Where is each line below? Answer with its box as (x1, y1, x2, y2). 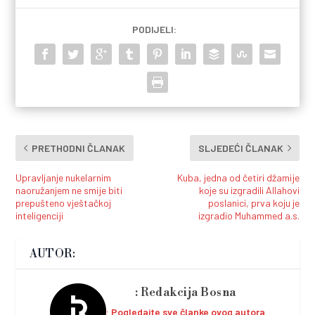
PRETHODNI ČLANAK (32, 141, 126, 154)
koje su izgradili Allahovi (198, 184, 300, 196)
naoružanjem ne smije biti (15, 184, 123, 196)
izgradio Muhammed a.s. (198, 209, 300, 221)
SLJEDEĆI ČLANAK (198, 141, 283, 154)
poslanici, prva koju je (207, 196, 300, 209)
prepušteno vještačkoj (15, 196, 112, 209)
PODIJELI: (131, 22, 176, 35)
